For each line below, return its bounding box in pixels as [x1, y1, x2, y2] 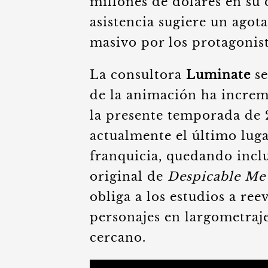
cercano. [90, 230, 150, 245]
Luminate [186, 68, 251, 82]
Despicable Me [167, 169, 266, 184]
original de [90, 169, 167, 184]
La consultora [90, 68, 186, 82]
